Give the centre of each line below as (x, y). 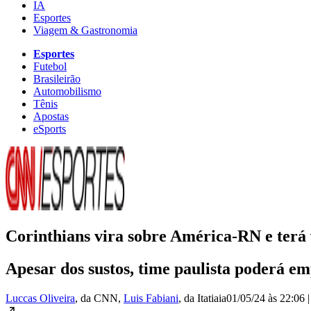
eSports (50, 128)
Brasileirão (57, 78)
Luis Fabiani (151, 298)
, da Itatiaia (202, 298)
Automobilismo (67, 91)
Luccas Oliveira (40, 298)
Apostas (51, 116)
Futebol (50, 66)
